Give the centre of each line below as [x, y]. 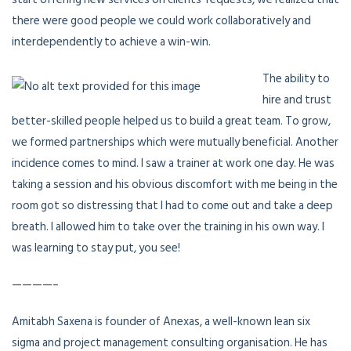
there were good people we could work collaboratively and [161, 21]
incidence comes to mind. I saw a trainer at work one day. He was [173, 164]
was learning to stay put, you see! [96, 248]
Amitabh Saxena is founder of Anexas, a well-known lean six [161, 322]
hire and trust [297, 100]
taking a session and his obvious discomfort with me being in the [175, 185]
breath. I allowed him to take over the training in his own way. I [168, 227]
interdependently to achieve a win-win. [111, 42]
